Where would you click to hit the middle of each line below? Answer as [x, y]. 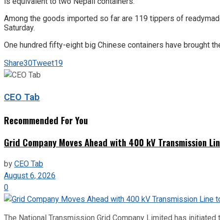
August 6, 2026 [30, 176]
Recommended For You [46, 120]
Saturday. [19, 28]
